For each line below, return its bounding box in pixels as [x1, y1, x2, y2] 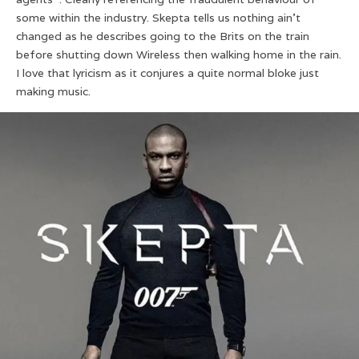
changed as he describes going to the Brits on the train [16, 28, 309, 43]
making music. [16, 83, 91, 99]
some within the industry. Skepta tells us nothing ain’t [16, 10, 301, 25]
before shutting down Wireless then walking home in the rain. [16, 46, 341, 62]
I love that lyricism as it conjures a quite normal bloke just [16, 65, 319, 80]
